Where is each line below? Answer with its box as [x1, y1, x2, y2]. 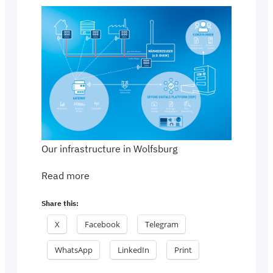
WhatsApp [55, 244, 93, 256]
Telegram [145, 219, 179, 230]
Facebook [85, 219, 120, 230]
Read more [41, 169, 90, 182]
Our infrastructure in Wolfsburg [41, 143, 177, 155]
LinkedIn [118, 244, 149, 256]
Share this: [41, 199, 79, 208]
